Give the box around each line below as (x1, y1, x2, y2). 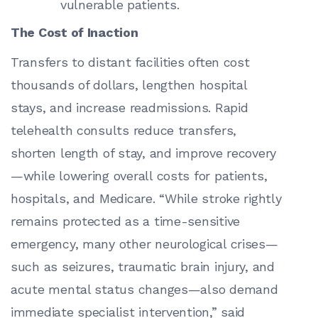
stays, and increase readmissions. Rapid (11, 100, 248, 116)
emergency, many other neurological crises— (11, 236, 278, 252)
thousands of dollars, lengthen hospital (11, 77, 247, 93)
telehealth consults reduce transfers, (11, 123, 237, 138)
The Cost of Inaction (11, 25, 138, 40)
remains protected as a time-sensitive (11, 214, 241, 229)
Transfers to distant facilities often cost (11, 55, 250, 70)
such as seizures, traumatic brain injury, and (11, 259, 275, 275)
